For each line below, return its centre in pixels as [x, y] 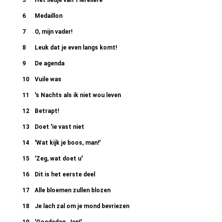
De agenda [50, 63]
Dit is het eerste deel [65, 174]
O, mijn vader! [54, 32]
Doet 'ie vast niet [59, 127]
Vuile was [48, 79]
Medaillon [49, 16]
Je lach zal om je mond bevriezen [82, 206]
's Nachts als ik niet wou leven [78, 95]
